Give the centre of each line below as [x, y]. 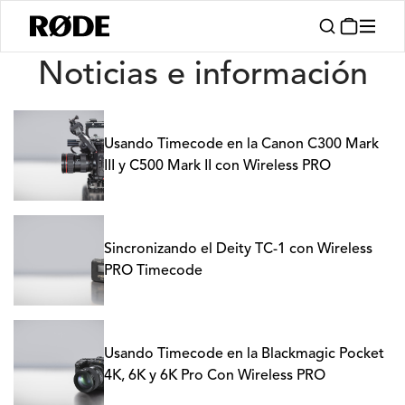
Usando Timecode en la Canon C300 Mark [241, 145]
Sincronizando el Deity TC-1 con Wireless [238, 250]
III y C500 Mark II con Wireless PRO [217, 166]
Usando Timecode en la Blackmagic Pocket [244, 354]
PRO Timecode [153, 271]
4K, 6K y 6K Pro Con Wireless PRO [215, 376]
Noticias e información [202, 76]
